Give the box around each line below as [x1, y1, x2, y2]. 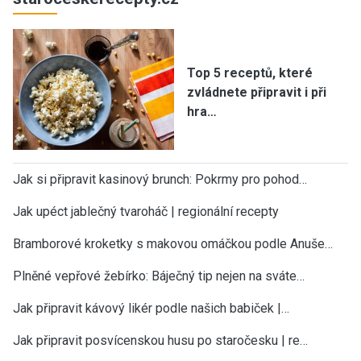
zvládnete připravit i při [187, 84, 326, 100]
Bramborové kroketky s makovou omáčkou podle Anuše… [13, 235, 333, 251]
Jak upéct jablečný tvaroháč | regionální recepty [13, 203, 279, 219]
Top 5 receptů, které [187, 64, 313, 81]
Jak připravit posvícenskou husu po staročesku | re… [13, 332, 308, 348]
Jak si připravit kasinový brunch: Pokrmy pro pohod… [13, 171, 307, 187]
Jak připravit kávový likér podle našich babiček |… [13, 300, 289, 316]
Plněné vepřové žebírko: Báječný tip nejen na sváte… [13, 268, 305, 284]
